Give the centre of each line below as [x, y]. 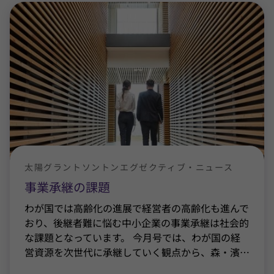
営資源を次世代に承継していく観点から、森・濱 [132, 252]
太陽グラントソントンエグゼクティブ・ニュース [129, 167]
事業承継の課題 [67, 187]
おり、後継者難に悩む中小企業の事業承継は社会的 [137, 223]
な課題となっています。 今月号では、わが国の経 [132, 237]
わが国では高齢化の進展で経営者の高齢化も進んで [137, 208]
